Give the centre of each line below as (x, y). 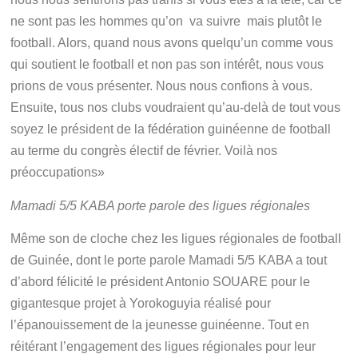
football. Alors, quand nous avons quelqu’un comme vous (172, 43)
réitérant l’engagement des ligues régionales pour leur (163, 347)
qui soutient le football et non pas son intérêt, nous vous (167, 65)
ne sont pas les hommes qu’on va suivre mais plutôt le (167, 22)
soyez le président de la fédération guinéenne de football (171, 129)
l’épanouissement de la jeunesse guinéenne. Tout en (160, 325)
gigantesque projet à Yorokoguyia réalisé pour (141, 304)
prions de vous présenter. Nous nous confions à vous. (162, 86)
